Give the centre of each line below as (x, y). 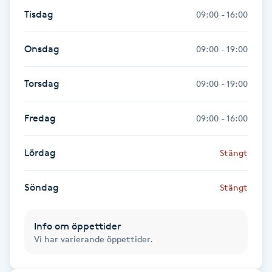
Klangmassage (40, 119)
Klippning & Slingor (50, 187)
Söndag (42, 187)
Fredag (40, 118)
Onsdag (42, 49)
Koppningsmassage (51, 255)
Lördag (40, 152)
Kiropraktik (32, 85)
